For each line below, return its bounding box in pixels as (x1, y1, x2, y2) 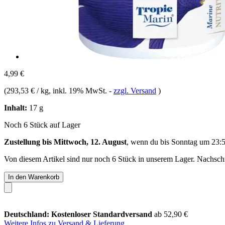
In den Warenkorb (8, 173, 59, 181)
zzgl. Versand (114, 86, 156, 95)
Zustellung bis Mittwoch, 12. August (4, 137, 127, 146)
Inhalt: (4, 103, 27, 112)
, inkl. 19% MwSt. (49, 86, 109, 95)
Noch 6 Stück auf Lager (4, 120, 80, 129)
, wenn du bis (127, 137, 171, 146)
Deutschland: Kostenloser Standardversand (4, 209, 154, 218)
